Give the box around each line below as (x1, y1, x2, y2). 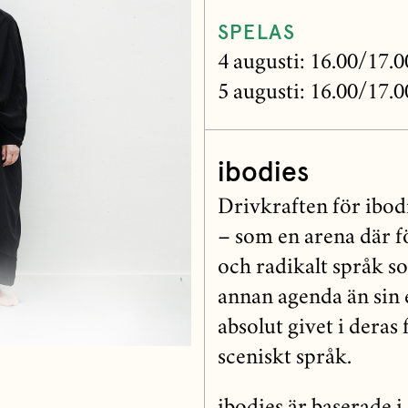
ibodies (217, 159, 309, 188)
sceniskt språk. (217, 349, 352, 370)
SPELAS (217, 23, 296, 45)
